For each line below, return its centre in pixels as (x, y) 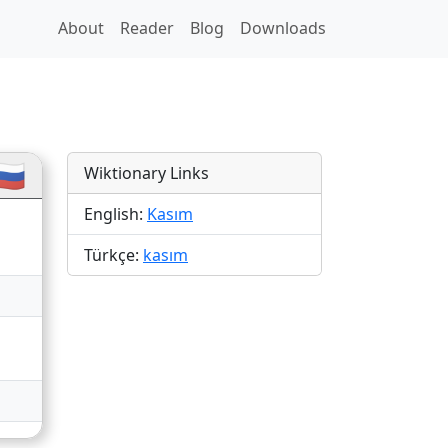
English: (115, 214)
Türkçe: (113, 255)
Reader (147, 28)
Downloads (283, 28)
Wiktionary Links (146, 173)
